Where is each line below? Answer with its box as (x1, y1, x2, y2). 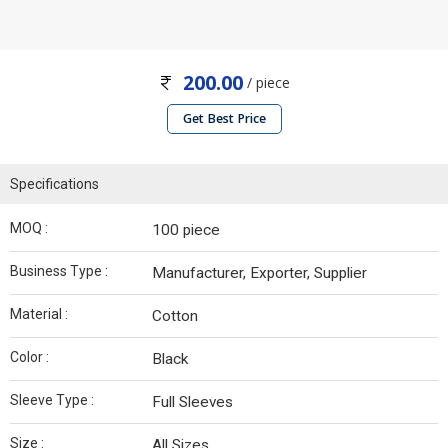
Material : (10, 306, 68, 323)
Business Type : (10, 263, 108, 280)
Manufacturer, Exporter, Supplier (152, 264, 367, 283)
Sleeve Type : (10, 392, 94, 409)
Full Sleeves (152, 393, 233, 412)
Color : (10, 349, 49, 366)
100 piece (152, 221, 220, 240)
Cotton (152, 307, 198, 326)
